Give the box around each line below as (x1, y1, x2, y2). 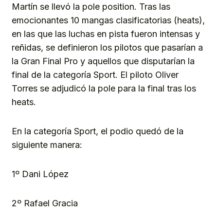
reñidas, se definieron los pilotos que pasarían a (12, 42, 203, 53)
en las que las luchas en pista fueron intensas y (12, 28, 200, 39)
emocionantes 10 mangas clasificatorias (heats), (12, 15, 205, 25)
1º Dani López (12, 168, 69, 179)
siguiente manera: (12, 139, 85, 150)
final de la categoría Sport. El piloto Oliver (12, 69, 179, 80)
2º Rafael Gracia (12, 198, 78, 208)
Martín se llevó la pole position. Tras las (12, 1, 170, 12)
